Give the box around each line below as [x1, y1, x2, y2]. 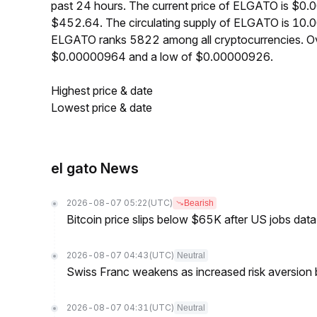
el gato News [51, 160, 139, 177]
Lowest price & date [51, 100, 152, 115]
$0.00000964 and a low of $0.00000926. [51, 50, 273, 64]
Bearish [184, 198, 214, 208]
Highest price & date [51, 83, 153, 98]
